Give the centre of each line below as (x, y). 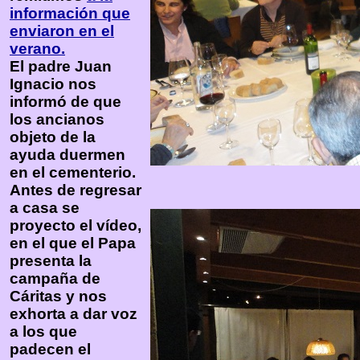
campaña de (55, 278)
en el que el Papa (73, 243)
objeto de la (53, 137)
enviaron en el (62, 31)
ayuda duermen (67, 155)
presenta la (51, 261)
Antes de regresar (76, 190)
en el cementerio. (73, 172)
